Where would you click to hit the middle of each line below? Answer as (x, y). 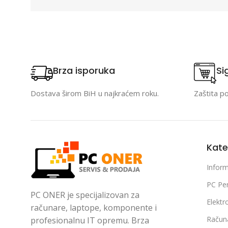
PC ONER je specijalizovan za (85, 195)
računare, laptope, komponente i (94, 207)
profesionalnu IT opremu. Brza (90, 220)
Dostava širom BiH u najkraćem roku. (95, 93)
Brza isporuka (84, 71)
